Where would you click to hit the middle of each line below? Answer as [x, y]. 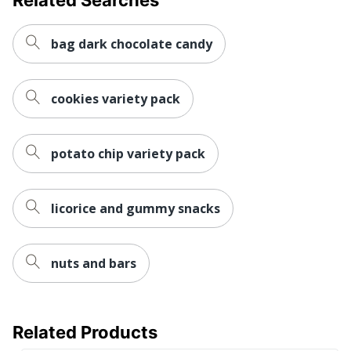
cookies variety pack [116, 98]
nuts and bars [94, 263]
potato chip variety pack [128, 153]
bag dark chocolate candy [132, 43]
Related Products [85, 332]
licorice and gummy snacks [136, 208]
